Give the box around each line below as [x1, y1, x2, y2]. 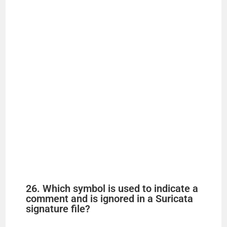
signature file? [26, 203, 91, 215]
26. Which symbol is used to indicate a [26, 182, 199, 195]
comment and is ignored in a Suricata [26, 193, 194, 205]
